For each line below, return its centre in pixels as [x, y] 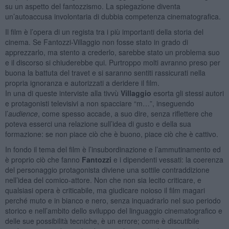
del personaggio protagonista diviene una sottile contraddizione [107, 169]
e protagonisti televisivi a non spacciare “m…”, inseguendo [99, 103]
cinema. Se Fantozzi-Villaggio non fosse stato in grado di [96, 42]
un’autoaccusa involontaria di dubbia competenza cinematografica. [113, 16]
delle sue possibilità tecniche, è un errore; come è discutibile [102, 221]
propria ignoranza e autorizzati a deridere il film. [82, 83]
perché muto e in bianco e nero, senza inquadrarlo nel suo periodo [113, 200]
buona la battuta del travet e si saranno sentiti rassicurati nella [105, 72]
